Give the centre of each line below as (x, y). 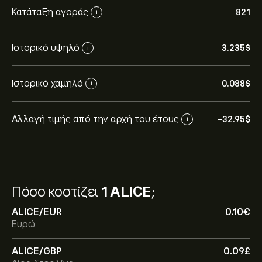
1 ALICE (126, 192)
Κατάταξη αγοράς (50, 12)
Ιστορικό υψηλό (46, 48)
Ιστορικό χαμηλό (47, 83)
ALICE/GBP (37, 251)
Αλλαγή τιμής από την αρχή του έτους (95, 119)
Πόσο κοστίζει (56, 192)
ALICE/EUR (37, 212)
